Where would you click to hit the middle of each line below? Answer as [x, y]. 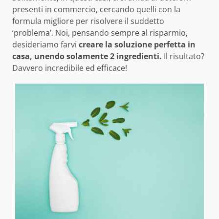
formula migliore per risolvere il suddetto [88, 21]
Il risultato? [183, 56]
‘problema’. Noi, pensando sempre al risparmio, [100, 33]
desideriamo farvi [44, 45]
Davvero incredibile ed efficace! [70, 68]
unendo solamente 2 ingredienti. [98, 56]
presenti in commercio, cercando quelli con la [96, 10]
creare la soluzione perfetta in [136, 45]
